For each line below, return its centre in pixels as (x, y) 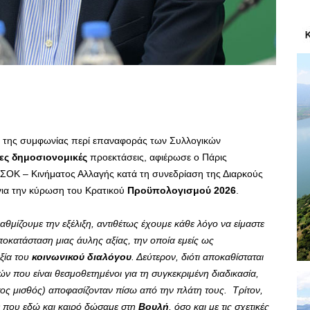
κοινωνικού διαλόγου (82, 257)
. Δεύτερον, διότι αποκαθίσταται (198, 257)
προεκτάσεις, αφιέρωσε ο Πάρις (157, 157)
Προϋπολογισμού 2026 (182, 191)
